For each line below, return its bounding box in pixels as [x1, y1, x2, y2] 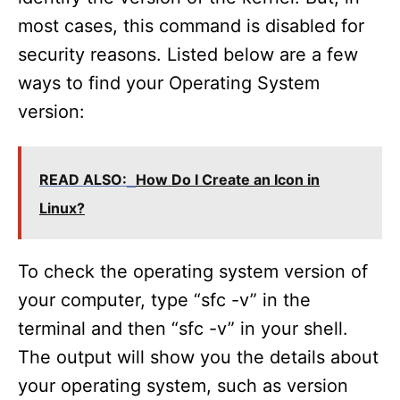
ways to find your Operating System [18, 72, 320, 95]
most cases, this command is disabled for [18, 15, 364, 37]
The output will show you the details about [18, 346, 379, 369]
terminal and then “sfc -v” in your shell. [18, 318, 348, 340]
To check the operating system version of [18, 261, 368, 283]
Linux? [39, 199, 85, 218]
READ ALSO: [39, 171, 127, 189]
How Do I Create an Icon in [136, 171, 320, 189]
